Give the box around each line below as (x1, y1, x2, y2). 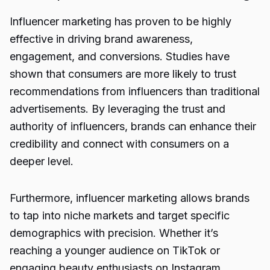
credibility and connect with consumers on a (10, 137, 229, 150)
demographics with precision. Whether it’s (10, 227, 218, 239)
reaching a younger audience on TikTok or (10, 244, 220, 257)
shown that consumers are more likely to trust (10, 67, 236, 80)
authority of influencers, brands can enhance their (10, 120, 256, 133)
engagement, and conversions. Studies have (10, 50, 230, 63)
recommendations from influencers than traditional (10, 85, 260, 98)
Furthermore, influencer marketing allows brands (10, 192, 250, 204)
